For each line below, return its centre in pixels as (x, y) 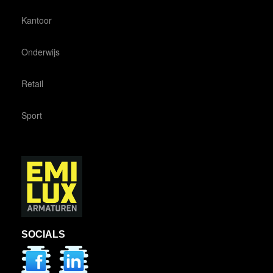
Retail (32, 83)
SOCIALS (43, 234)
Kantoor (37, 20)
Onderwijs (41, 51)
